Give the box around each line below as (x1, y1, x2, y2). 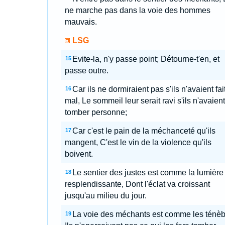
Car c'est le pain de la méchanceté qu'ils (72, 127, 215, 135)
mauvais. (64, 18, 97, 26)
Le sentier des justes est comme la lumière (72, 168, 223, 177)
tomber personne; (64, 108, 127, 117)
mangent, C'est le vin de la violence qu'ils (64, 138, 211, 147)
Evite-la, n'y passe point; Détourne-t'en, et (72, 55, 219, 63)
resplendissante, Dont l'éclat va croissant (64, 180, 210, 188)
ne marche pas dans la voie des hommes (64, 6, 210, 15)
